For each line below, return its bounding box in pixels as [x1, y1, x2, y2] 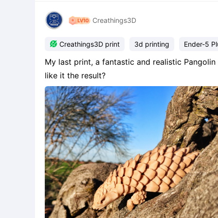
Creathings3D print [59, 40, 120, 48]
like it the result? [45, 71, 106, 80]
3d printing [134, 40, 169, 48]
